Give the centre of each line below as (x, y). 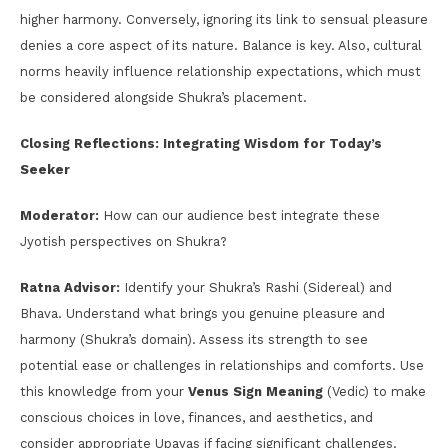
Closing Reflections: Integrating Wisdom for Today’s (201, 143)
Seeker (45, 169)
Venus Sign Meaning (255, 391)
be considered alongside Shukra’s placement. (163, 97)
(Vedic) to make (374, 391)
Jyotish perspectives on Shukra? (123, 241)
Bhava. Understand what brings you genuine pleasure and (202, 313)
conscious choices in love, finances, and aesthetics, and (196, 417)
